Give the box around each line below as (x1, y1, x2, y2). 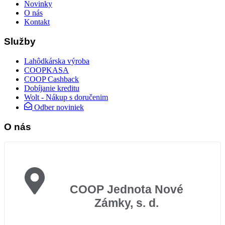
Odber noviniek (34, 102, 84, 111)
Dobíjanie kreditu (24, 83, 79, 92)
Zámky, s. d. (94, 196, 159, 209)
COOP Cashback (24, 74, 79, 83)
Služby (4, 36, 36, 47)
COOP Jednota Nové (69, 182, 183, 196)
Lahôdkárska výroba (24, 56, 89, 65)
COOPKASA (24, 65, 69, 74)
